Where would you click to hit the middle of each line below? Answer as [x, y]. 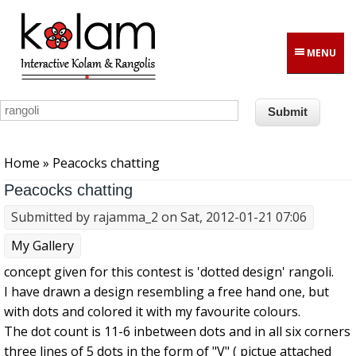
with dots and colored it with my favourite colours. [152, 312]
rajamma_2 [126, 217]
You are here [44, 147]
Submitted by [52, 217]
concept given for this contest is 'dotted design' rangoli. [169, 272]
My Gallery [43, 246]
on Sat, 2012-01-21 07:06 [232, 217]
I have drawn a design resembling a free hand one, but [166, 292]
